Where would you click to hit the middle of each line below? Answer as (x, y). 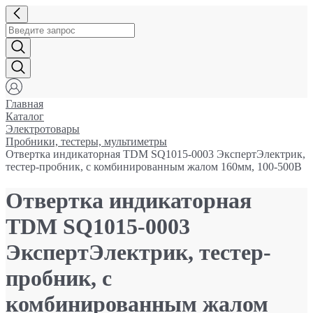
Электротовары (43, 129)
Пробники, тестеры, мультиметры (86, 141)
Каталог (25, 116)
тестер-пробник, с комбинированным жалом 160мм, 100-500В (154, 167)
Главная (24, 104)
